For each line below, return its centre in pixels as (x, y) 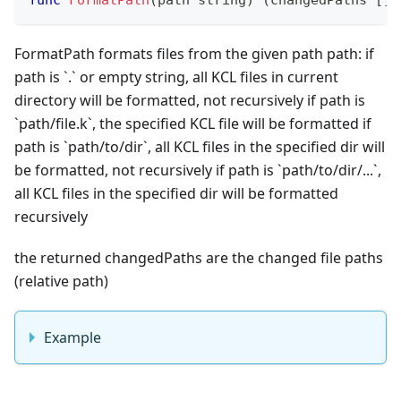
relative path (61, 281)
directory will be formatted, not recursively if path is (190, 100)
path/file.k (53, 123)
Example (73, 337)
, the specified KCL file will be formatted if (232, 123)
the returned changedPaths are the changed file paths (199, 257)
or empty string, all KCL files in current (207, 77)
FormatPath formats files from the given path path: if (194, 53)
